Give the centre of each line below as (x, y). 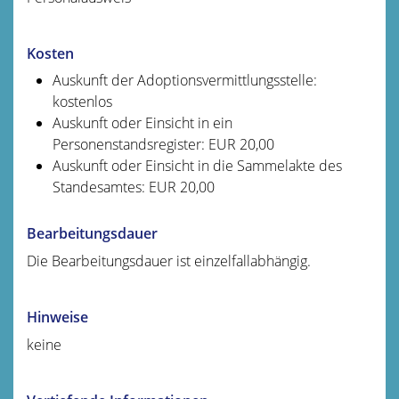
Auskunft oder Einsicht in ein (142, 122)
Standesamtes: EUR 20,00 (133, 187)
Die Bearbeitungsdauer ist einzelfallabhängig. (169, 261)
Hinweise (57, 317)
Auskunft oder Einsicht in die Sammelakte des (197, 165)
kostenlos (82, 101)
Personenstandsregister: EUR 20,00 (163, 144)
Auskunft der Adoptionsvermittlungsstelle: (184, 80)
